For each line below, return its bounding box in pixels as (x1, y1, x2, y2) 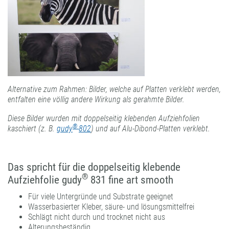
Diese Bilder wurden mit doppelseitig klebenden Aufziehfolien (8, 113, 200, 123)
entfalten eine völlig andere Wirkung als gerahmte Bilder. (8, 95, 185, 105)
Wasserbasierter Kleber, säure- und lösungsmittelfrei (28, 201, 194, 212)
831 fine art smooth (90, 173, 173, 186)
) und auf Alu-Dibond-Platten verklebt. (91, 123, 210, 133)
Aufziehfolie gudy (8, 173, 82, 186)
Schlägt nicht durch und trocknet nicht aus (28, 212, 165, 222)
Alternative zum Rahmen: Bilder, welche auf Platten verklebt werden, (8, 84, 221, 95)
